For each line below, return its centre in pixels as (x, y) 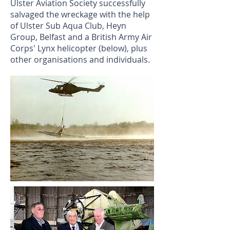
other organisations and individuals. (80, 60)
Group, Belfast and (47, 37)
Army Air (135, 37)
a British (102, 37)
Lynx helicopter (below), (82, 49)
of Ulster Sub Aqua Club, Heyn (68, 26)
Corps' (23, 49)
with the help (125, 15)
